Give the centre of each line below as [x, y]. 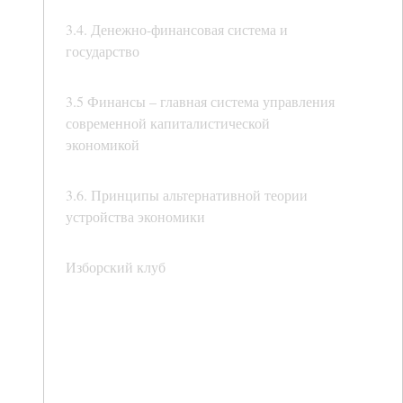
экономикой [103, 145]
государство [103, 51]
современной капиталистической [168, 123]
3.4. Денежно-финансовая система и [177, 30]
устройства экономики [135, 217]
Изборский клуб [116, 267]
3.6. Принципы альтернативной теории [187, 195]
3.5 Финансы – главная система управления [200, 102]
